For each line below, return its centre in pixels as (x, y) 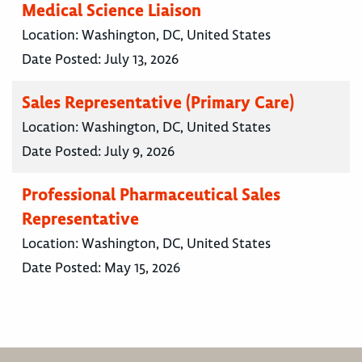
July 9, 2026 (139, 152)
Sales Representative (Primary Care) (158, 103)
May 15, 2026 (142, 268)
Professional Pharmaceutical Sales (151, 195)
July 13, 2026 (141, 59)
